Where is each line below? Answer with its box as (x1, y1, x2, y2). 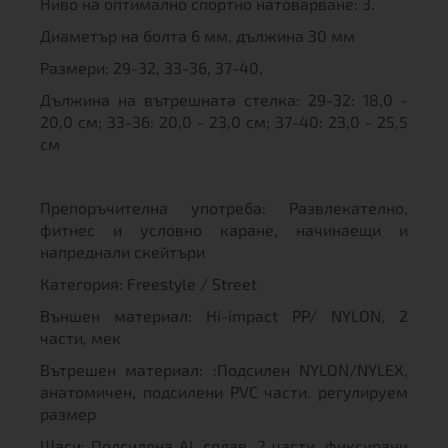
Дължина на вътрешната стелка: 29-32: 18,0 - (40, 90, 408, 109)
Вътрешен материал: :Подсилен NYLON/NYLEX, (40, 360, 408, 379)
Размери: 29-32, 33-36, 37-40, (40, 58, 263, 77)
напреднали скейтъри (40, 242, 205, 261)
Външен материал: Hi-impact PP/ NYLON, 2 (40, 306, 408, 325)
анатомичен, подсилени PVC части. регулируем (40, 382, 408, 401)
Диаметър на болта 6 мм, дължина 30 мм (40, 26, 355, 45)
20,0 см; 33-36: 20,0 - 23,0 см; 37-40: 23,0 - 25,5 (40, 112, 408, 131)
